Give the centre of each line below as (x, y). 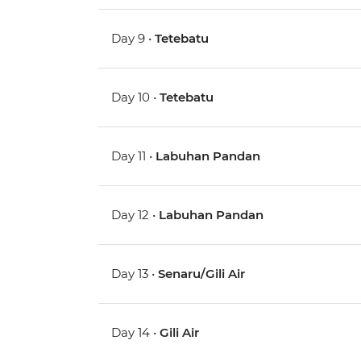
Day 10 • (136, 98)
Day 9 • (133, 39)
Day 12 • (135, 215)
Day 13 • (135, 274)
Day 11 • (134, 156)
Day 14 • (136, 333)
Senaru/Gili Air (202, 274)
